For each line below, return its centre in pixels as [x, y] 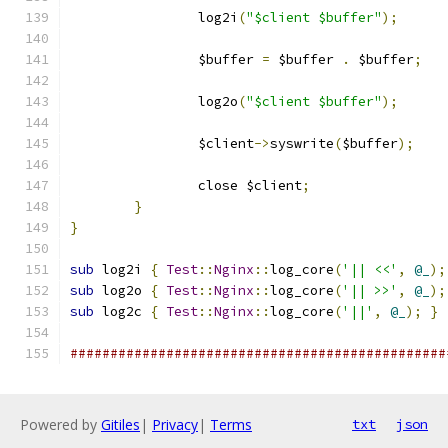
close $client [250, 185]
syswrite [302, 143]
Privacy [175, 424]
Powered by [60, 424]
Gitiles [120, 424]
